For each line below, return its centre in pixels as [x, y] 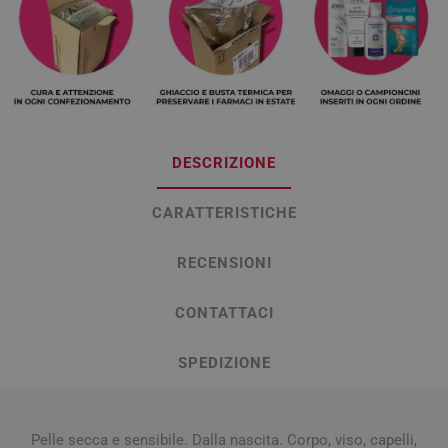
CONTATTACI [224, 312]
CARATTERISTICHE [224, 212]
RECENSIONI [224, 262]
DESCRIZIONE [224, 162]
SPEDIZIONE [224, 362]
